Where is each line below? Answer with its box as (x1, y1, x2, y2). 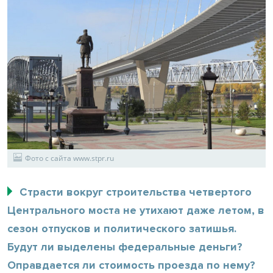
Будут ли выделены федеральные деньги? (7, 239, 243, 253)
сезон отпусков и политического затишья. (7, 221, 236, 235)
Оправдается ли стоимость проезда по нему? (7, 258, 255, 272)
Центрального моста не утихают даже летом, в (7, 203, 264, 217)
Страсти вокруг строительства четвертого (19, 185, 252, 199)
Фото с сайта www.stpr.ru (25, 152, 114, 163)
